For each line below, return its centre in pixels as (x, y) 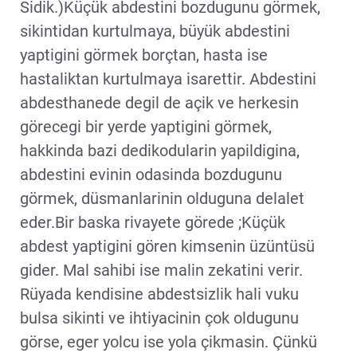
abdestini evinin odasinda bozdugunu (151, 174)
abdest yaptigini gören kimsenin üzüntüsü (167, 246)
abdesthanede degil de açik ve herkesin (159, 102)
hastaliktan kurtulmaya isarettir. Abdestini (168, 78)
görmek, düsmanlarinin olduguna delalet (162, 198)
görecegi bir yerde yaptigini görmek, (146, 126)
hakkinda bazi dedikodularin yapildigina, (160, 150)
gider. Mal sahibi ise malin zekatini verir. (161, 270)
